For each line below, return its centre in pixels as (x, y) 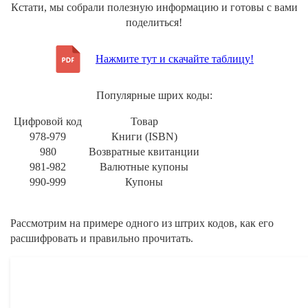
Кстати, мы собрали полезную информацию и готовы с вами (154, 8)
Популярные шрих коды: (154, 96)
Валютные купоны (144, 167)
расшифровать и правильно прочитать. (102, 239)
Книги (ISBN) (144, 137)
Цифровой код (48, 122)
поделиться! (154, 23)
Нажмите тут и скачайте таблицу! (175, 59)
